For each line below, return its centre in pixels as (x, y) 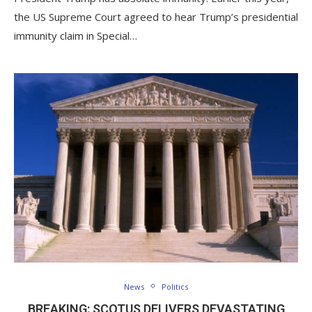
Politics (175, 286)
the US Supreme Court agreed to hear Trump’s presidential (156, 16)
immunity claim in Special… (76, 35)
